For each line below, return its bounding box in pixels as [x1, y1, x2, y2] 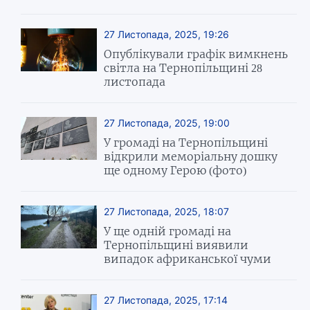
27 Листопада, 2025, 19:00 [104, 116, 230, 129]
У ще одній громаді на [104, 224, 232, 238]
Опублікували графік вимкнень [104, 46, 289, 61]
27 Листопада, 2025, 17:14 [104, 293, 228, 306]
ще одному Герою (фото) [104, 163, 247, 177]
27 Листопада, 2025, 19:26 [104, 28, 230, 40]
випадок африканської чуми [104, 251, 272, 266]
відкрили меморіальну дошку [104, 149, 278, 163]
